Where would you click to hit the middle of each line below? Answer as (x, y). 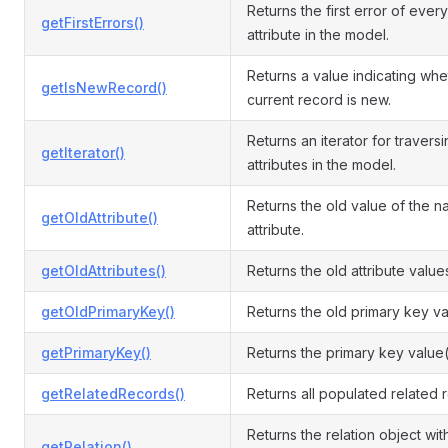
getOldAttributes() (103, 270)
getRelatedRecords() (113, 393)
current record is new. (319, 99)
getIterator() (83, 152)
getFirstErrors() (92, 22)
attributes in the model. (321, 164)
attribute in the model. (318, 34)
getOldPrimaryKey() (108, 311)
